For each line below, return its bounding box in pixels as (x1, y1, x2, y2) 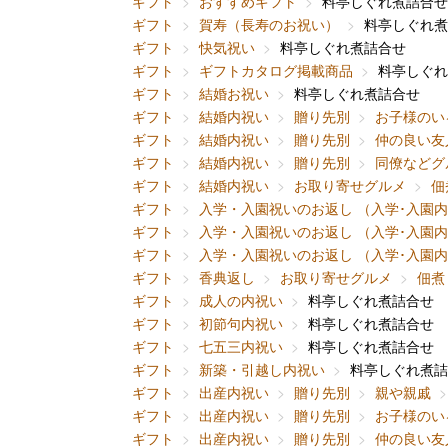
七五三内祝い (199, 335, 283, 356)
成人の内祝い (199, 289, 283, 310)
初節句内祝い (199, 312, 283, 333)
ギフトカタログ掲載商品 (199, 59, 353, 80)
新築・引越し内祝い (199, 358, 325, 379)
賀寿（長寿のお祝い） (199, 13, 339, 34)
